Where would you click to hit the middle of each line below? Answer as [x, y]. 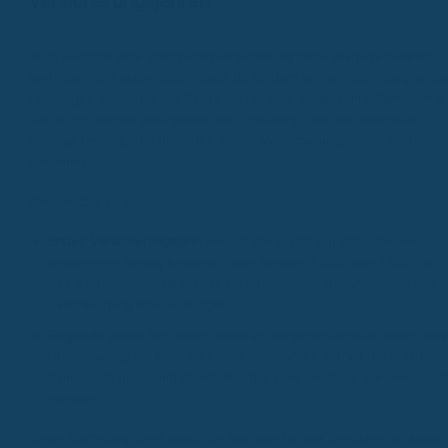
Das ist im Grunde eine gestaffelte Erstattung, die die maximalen [223, 119]
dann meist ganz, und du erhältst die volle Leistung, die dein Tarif [246, 378]
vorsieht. [74, 399]
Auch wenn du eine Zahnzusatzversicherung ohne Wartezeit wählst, [232, 56]
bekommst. [61, 161]
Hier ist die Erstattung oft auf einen [309, 242]
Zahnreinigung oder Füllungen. [139, 305]
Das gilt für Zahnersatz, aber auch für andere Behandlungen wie [241, 284]
